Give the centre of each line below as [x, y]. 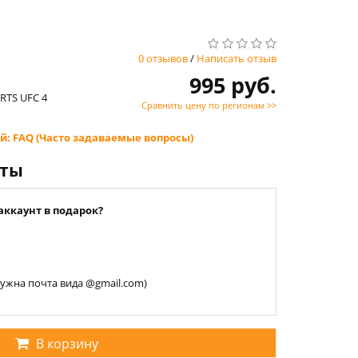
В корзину [67, 344]
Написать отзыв [237, 58]
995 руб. [233, 85]
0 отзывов [163, 58]
